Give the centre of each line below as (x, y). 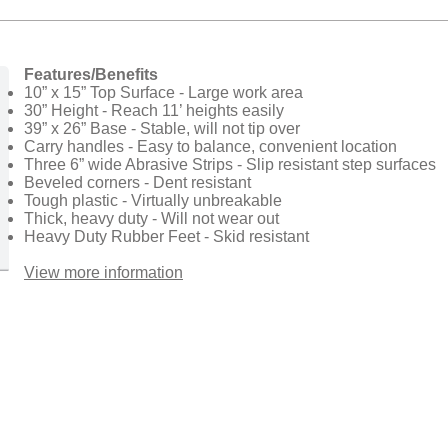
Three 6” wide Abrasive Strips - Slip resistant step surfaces (230, 164)
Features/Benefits (91, 74)
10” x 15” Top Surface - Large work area (163, 92)
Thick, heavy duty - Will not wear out (151, 218)
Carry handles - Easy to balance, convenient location (210, 146)
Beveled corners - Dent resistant (137, 182)
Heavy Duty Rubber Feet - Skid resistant (166, 236)
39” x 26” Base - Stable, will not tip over (162, 128)
